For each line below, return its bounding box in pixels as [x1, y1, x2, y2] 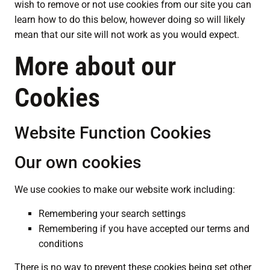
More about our [14, 51, 176, 83]
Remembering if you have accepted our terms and [39, 222, 250, 234]
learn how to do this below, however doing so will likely [14, 13, 245, 25]
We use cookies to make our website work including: [14, 184, 235, 196]
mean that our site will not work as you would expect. [14, 28, 239, 40]
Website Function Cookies [14, 123, 211, 143]
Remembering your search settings [39, 207, 186, 219]
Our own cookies [14, 152, 141, 173]
